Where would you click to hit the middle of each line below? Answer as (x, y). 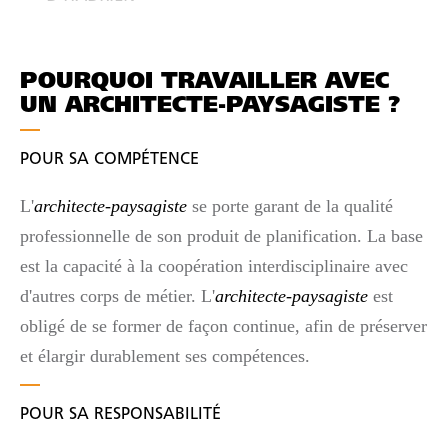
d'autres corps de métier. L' (117, 296)
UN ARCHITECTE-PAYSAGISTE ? (210, 106)
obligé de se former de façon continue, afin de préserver (223, 326)
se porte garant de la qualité (290, 206)
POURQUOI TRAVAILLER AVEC (204, 82)
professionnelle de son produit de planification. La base (221, 236)
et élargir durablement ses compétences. (165, 356)
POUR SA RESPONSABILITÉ (120, 414)
